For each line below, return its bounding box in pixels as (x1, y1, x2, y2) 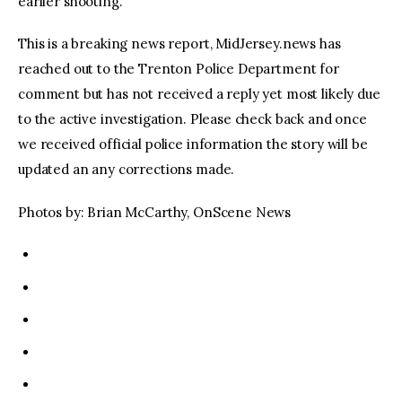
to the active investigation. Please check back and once (18, 110, 367, 128)
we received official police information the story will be (18, 135, 368, 153)
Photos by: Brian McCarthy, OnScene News (18, 203, 292, 221)
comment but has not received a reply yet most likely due (18, 85, 380, 103)
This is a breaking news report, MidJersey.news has (18, 35, 341, 53)
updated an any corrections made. (18, 161, 235, 179)
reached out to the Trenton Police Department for (18, 60, 339, 78)
